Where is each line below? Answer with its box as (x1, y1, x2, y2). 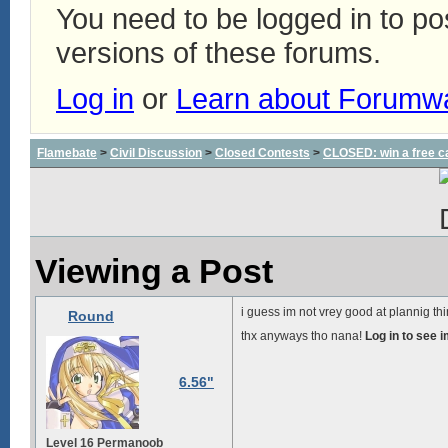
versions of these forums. (56, 36, 381, 69)
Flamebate (37, 146, 97, 160)
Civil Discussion (110, 146, 202, 160)
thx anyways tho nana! (241, 329, 365, 343)
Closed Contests (215, 146, 310, 160)
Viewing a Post (35, 252, 273, 290)
